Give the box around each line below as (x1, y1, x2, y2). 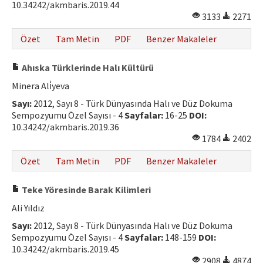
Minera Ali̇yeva (12, 80, 69, 92)
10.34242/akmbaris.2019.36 (12, 121, 119, 133)
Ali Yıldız (12, 202, 45, 214)
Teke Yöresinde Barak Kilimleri (20, 184, 151, 195)
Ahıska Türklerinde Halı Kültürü (20, 62, 154, 73)
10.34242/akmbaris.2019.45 (12, 243, 119, 255)
